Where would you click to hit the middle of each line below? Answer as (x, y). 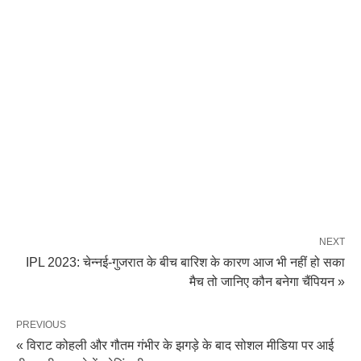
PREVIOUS (41, 324)
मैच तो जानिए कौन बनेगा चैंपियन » (267, 281)
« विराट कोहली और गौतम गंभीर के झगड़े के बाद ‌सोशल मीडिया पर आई (175, 345)
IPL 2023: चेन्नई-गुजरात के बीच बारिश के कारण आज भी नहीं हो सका (185, 262)
